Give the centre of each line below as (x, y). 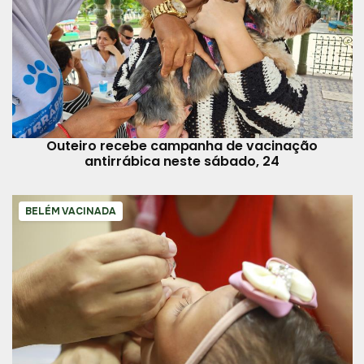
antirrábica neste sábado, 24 (182, 161)
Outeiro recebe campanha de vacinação (182, 145)
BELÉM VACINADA (70, 211)
